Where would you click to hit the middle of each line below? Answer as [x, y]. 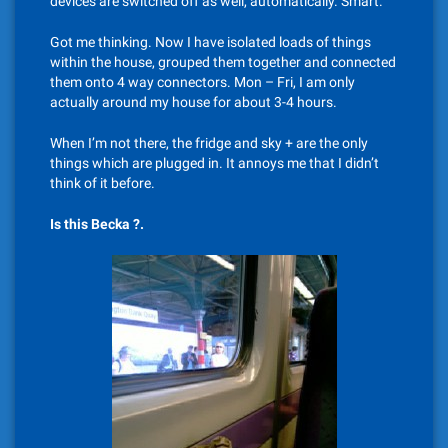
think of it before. [102, 183]
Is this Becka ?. [97, 224]
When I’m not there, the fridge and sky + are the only [209, 143]
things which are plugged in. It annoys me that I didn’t [214, 163]
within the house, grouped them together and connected [223, 62]
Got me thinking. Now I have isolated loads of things [210, 42]
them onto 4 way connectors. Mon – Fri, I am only [202, 82]
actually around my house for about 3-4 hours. [193, 102]
